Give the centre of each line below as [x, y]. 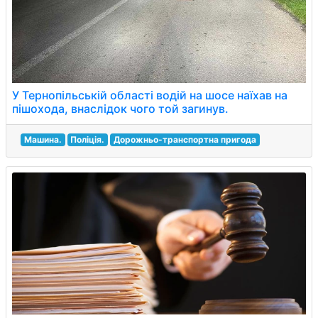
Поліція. [88, 139]
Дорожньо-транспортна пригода [185, 139]
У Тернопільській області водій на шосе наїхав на [150, 95]
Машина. [43, 139]
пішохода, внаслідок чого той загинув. [120, 109]
